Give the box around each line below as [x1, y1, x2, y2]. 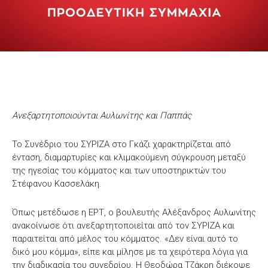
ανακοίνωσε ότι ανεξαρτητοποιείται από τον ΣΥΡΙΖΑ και [12, 220, 234, 231]
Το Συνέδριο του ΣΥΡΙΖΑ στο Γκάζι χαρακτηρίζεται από [12, 138, 231, 150]
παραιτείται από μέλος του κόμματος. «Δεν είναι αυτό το [12, 233, 238, 244]
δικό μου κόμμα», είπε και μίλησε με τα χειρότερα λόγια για [12, 246, 248, 257]
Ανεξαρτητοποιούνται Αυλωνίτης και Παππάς [12, 109, 191, 121]
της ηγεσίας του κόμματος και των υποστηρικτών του [12, 165, 226, 176]
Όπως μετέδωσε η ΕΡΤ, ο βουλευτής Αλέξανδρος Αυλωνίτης [12, 206, 256, 218]
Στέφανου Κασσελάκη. [12, 178, 102, 189]
